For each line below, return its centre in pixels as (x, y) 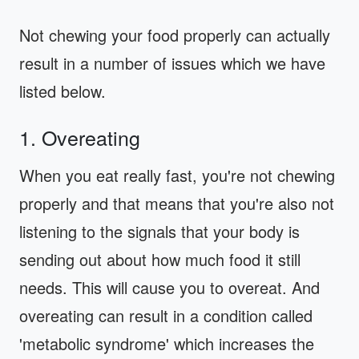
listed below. (63, 91)
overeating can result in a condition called (166, 315)
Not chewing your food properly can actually (175, 34)
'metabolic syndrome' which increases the (167, 343)
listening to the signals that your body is (159, 231)
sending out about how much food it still (160, 259)
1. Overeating (80, 137)
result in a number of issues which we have (172, 63)
